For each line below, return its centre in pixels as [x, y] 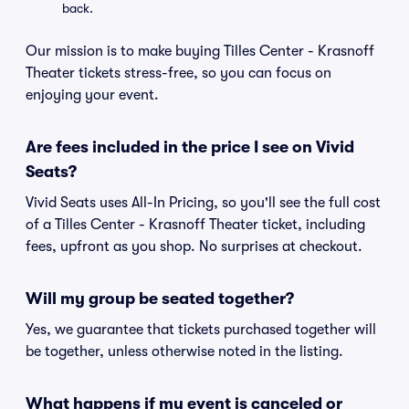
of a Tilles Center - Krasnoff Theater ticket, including [195, 225]
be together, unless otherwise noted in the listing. [184, 351]
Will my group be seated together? [160, 299]
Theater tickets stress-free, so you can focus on [178, 73]
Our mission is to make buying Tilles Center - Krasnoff [200, 51]
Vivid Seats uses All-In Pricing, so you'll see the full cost [203, 203]
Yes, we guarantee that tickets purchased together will [201, 330]
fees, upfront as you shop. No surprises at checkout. [194, 246]
